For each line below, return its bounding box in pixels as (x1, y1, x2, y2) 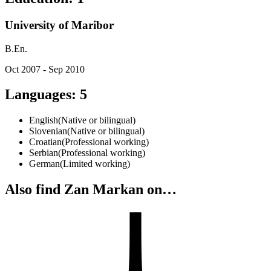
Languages (5, 87, 71, 103)
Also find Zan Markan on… (5, 181, 177, 198)
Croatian (29, 137, 62, 148)
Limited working (63, 158, 127, 169)
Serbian (29, 148, 58, 158)
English (29, 115, 58, 126)
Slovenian (29, 126, 67, 137)
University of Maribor (5, 18, 114, 31)
